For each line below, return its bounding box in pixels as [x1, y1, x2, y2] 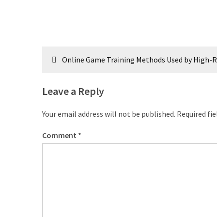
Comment [42, 130, 78, 140]
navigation [42, 63, 108, 81]
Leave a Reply [42, 84, 104, 98]
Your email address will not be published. [42, 109, 175, 119]
